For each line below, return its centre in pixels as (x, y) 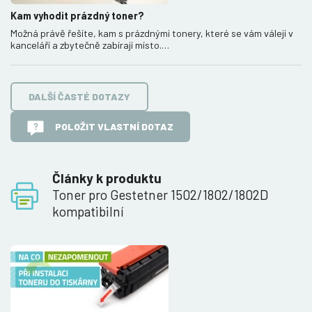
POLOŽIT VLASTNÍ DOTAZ (114, 127)
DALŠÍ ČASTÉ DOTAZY (79, 97)
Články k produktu (107, 178)
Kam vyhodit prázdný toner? (77, 15)
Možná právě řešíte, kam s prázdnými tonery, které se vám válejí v (152, 33)
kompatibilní (88, 212)
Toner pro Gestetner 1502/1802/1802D (160, 195)
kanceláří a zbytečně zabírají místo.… (90, 45)
